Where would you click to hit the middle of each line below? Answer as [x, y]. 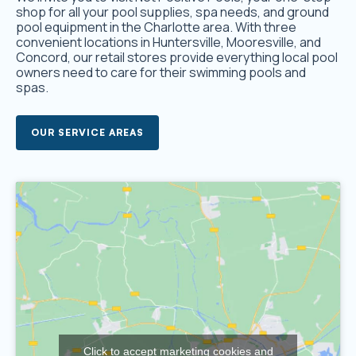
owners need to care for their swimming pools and [161, 73]
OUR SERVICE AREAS [87, 133]
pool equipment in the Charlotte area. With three [156, 27]
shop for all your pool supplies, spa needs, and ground [172, 12]
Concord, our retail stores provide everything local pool [177, 58]
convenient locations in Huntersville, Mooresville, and [168, 43]
